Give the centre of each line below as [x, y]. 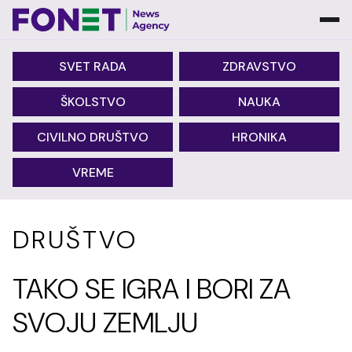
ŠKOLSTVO [93, 102]
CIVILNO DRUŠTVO [93, 137]
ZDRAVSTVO [259, 66]
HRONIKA [259, 137]
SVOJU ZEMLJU [105, 323]
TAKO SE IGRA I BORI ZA [152, 289]
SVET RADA [93, 66]
